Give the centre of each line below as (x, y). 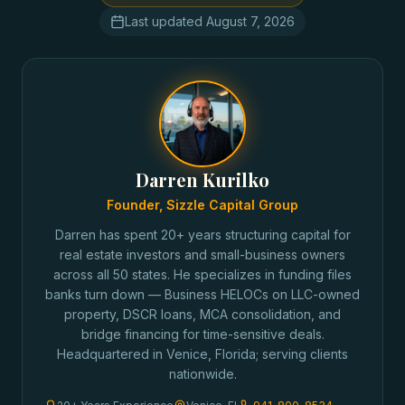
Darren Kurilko (202, 179)
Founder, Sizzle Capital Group (202, 205)
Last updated (165, 21)
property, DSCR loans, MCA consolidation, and (202, 314)
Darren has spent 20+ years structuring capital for (202, 235)
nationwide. (202, 374)
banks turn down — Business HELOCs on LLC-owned (202, 294)
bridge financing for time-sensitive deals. (202, 334)
